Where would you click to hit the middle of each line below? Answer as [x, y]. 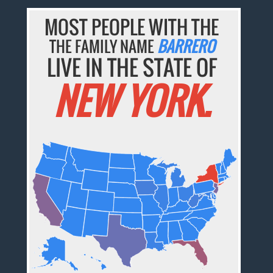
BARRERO [186, 46]
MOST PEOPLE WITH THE [132, 27]
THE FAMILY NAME [103, 46]
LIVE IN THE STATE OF [132, 67]
